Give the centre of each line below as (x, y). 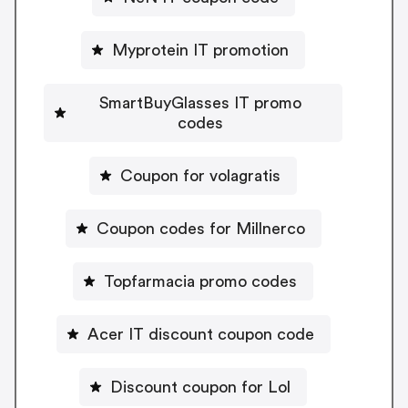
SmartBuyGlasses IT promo (200, 102)
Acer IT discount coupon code (200, 334)
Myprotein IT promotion (200, 50)
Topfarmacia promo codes (200, 281)
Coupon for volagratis (200, 175)
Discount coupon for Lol (200, 387)
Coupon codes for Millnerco (200, 228)
